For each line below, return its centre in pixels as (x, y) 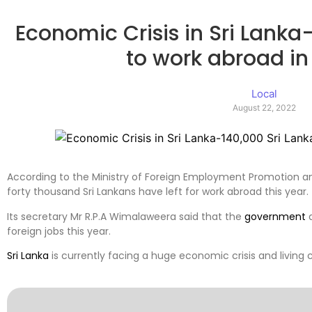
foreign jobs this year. (59, 231)
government (275, 216)
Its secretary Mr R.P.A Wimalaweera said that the (126, 216)
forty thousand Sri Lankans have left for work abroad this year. (158, 192)
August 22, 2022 (265, 108)
